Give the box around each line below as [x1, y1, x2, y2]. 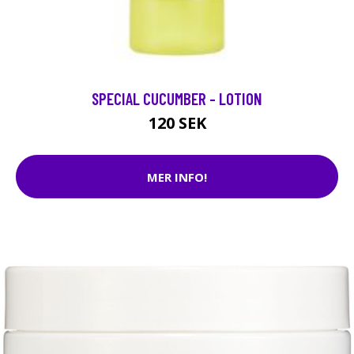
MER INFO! [147, 168, 207, 185]
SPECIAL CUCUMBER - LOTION [92, 88, 262, 108]
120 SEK [148, 112, 206, 134]
